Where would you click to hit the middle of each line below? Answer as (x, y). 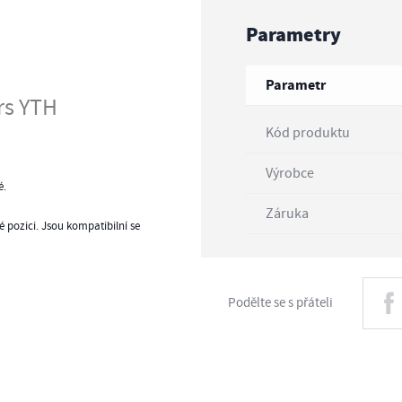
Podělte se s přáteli (280, 303)
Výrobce (289, 173)
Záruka (287, 213)
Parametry (293, 36)
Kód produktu (307, 132)
